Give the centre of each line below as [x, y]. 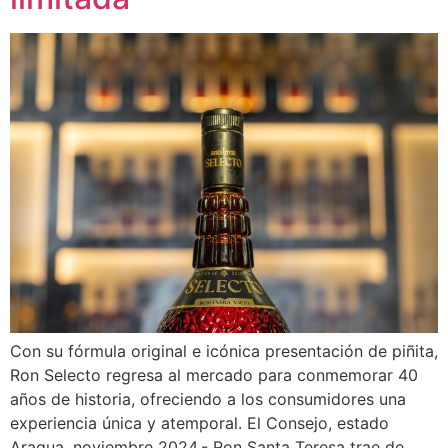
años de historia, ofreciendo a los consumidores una [208, 398]
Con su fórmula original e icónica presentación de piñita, [224, 350]
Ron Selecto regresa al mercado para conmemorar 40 [214, 374]
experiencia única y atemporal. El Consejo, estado [199, 422]
